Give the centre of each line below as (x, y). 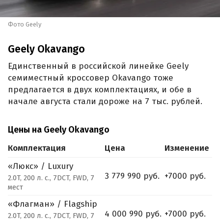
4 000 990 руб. (133, 214)
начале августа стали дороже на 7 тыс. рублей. (105, 102)
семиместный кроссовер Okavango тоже (91, 78)
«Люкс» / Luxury (42, 166)
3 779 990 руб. (132, 176)
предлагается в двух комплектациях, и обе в (100, 90)
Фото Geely (25, 25)
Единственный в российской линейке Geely (98, 66)
